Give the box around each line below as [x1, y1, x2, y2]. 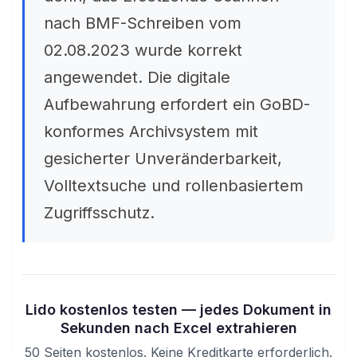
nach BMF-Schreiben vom [44, 14, 241, 33]
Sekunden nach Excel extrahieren [60, 320, 297, 336]
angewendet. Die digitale [44, 68, 230, 87]
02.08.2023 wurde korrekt [44, 41, 242, 60]
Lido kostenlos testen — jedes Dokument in [25, 301, 331, 318]
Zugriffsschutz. [44, 203, 155, 222]
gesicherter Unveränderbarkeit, [44, 149, 282, 168]
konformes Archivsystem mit [44, 122, 258, 141]
